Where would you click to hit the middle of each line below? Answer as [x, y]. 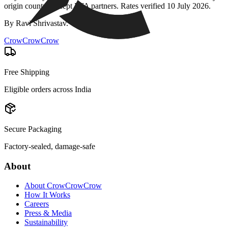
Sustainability [46, 222]
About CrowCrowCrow [63, 186]
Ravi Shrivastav [41, 23]
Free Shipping [27, 72]
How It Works [47, 195]
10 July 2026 [188, 6]
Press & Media [48, 213]
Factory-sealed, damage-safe [50, 146]
